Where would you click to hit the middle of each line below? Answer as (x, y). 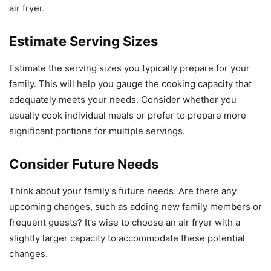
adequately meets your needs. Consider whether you (123, 99)
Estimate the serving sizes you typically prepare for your (129, 68)
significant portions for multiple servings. (97, 131)
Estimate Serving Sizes (83, 41)
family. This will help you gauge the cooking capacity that (130, 83)
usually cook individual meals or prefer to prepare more (128, 115)
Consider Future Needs (84, 164)
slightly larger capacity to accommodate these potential (127, 238)
